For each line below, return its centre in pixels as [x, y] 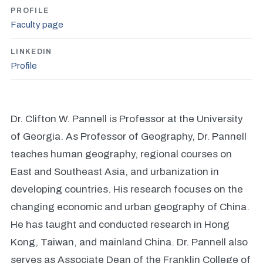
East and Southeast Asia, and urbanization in [115, 172]
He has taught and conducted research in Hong [120, 225]
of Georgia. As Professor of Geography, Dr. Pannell [129, 136]
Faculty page [37, 25]
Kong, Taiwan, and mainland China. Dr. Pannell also [129, 242]
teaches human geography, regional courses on [121, 154]
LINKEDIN [31, 52]
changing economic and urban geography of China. [130, 207]
